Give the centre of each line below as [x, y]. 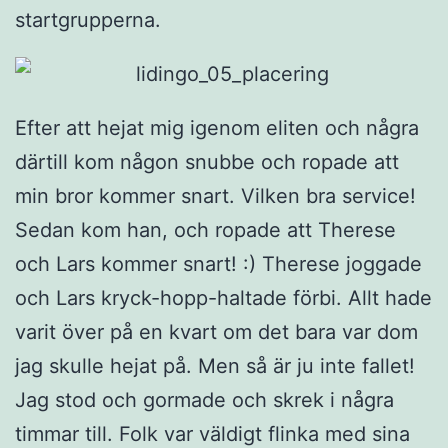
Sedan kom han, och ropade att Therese [205, 230]
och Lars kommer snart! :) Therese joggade [218, 264]
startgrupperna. [88, 20]
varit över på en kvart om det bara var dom [216, 332]
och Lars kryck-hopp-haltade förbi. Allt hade [223, 298]
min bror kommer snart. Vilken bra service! [215, 196]
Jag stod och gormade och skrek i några [204, 400]
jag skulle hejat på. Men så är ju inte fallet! [215, 366]
